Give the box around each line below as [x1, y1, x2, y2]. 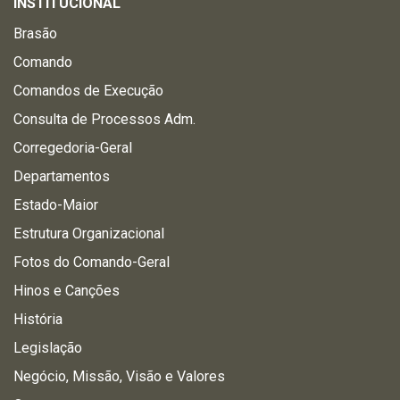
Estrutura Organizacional [13, 225, 164, 242]
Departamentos [13, 168, 110, 185]
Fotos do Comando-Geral [13, 254, 170, 271]
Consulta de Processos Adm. [13, 111, 196, 128]
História [13, 311, 62, 328]
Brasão [13, 25, 57, 42]
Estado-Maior [13, 196, 98, 213]
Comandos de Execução [13, 82, 163, 99]
